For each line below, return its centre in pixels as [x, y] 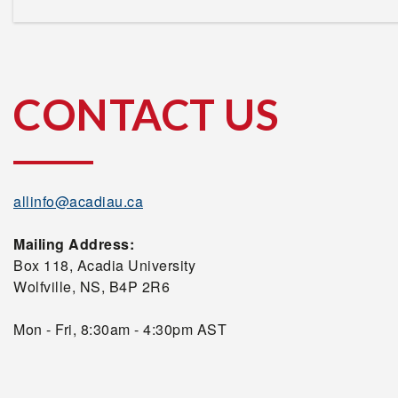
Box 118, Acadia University [104, 265]
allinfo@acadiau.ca [78, 201]
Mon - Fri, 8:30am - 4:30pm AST [120, 329]
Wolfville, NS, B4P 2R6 [92, 287]
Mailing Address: [74, 244]
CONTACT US [146, 114]
